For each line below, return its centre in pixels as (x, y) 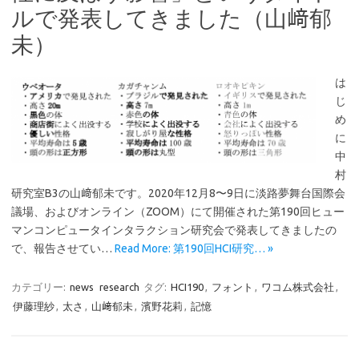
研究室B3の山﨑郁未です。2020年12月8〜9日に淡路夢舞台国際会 (178, 193)
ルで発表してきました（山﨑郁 (171, 18)
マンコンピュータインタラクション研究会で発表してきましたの (174, 230)
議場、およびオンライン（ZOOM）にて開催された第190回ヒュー (178, 212)
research (119, 287)
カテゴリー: (40, 287)
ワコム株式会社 (298, 287)
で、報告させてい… (63, 248)
